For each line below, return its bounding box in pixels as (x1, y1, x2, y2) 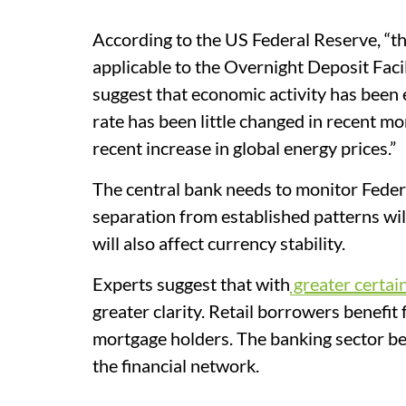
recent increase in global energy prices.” (92, 137, 396, 159)
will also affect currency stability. (92, 232, 349, 254)
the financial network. (92, 354, 259, 376)
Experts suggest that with (92, 273, 290, 295)
